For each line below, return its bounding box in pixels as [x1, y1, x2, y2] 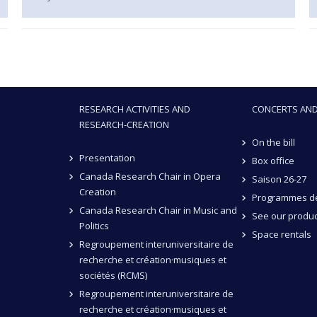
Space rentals [251, 228, 311, 241]
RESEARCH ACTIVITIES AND [79, 103, 190, 116]
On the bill [251, 136, 295, 149]
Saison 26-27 [251, 173, 306, 186]
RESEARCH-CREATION [79, 118, 169, 132]
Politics [79, 219, 109, 233]
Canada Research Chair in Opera [79, 170, 221, 183]
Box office [251, 154, 294, 168]
